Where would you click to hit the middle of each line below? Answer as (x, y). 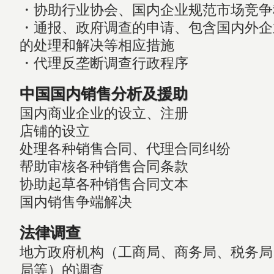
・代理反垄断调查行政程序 (104, 63)
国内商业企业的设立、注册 (104, 113)
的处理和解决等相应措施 (97, 45)
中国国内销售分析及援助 (103, 94)
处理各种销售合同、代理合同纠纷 (125, 149)
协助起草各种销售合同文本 (104, 184)
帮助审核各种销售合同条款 (104, 166)
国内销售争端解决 (76, 202)
